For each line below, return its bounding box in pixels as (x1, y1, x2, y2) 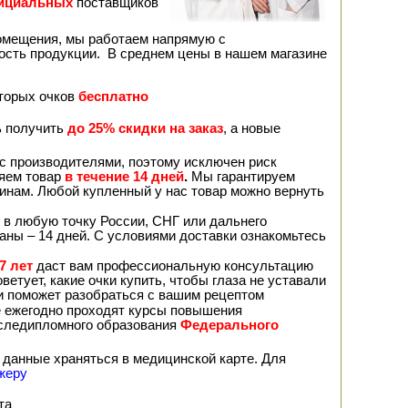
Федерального (180, 318, 279, 332)
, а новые (223, 121, 280, 136)
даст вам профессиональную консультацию (33, 259, 313, 273)
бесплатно (78, 89, 148, 104)
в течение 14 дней (65, 169, 184, 184)
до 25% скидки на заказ (67, 121, 223, 136)
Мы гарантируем (188, 169, 295, 184)
